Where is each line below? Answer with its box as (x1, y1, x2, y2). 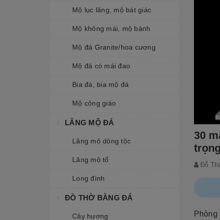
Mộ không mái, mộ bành (72, 25, 151, 32)
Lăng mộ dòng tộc (72, 137, 131, 145)
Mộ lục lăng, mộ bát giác (72, 6, 151, 14)
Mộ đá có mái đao (72, 62, 130, 70)
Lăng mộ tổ (72, 156, 109, 164)
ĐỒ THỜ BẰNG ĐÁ (65, 193, 133, 202)
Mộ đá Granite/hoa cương (72, 43, 156, 51)
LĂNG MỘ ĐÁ (65, 118, 114, 127)
